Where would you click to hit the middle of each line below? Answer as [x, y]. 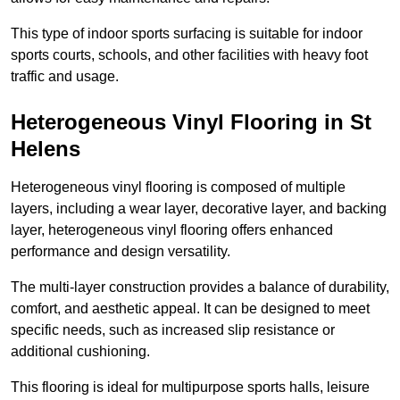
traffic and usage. [65, 77]
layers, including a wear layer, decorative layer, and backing [199, 209]
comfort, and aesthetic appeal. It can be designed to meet [190, 309]
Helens [46, 149]
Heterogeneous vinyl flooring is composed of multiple [178, 187]
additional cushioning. [80, 352]
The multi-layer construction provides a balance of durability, [200, 287]
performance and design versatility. [121, 252]
